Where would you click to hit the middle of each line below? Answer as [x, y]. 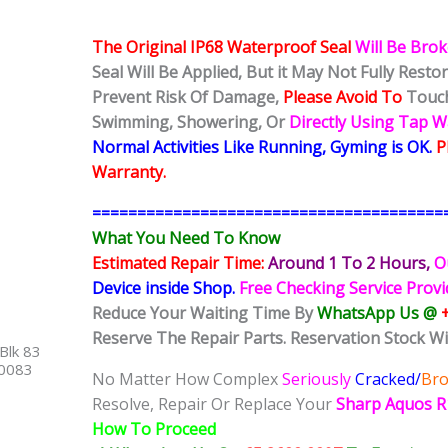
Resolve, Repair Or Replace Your [212, 404]
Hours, [404, 263]
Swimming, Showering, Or [190, 122]
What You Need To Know [186, 238]
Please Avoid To [342, 97]
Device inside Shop [162, 288]
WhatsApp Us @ [377, 313]
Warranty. [129, 172]
